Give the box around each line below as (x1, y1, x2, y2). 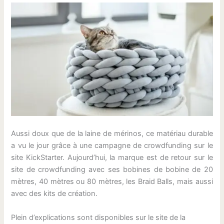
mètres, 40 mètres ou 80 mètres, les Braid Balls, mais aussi (11, 177, 213, 186)
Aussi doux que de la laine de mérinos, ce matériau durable (11, 129, 213, 138)
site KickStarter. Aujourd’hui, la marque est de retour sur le (11, 153, 213, 162)
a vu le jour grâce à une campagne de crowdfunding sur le (11, 141, 213, 150)
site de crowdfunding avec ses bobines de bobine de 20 (11, 165, 213, 174)
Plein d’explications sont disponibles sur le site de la (11, 212, 186, 222)
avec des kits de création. (11, 189, 98, 198)
